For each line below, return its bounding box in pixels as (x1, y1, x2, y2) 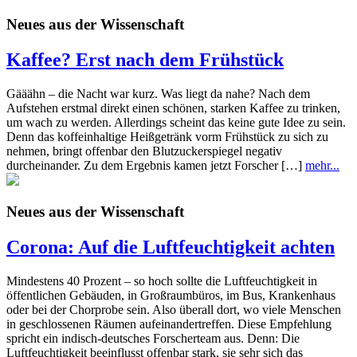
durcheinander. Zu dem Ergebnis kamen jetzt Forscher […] (6, 158, 305, 172)
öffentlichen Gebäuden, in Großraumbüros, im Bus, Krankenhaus (6, 288, 335, 303)
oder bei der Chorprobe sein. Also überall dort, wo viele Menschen (6, 303, 341, 317)
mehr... (305, 158, 339, 172)
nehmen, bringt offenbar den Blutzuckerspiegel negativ (6, 143, 282, 158)
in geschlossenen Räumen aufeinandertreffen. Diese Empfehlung (6, 317, 331, 331)
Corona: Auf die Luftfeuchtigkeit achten (6, 237, 335, 258)
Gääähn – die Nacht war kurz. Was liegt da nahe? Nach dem (6, 86, 310, 100)
